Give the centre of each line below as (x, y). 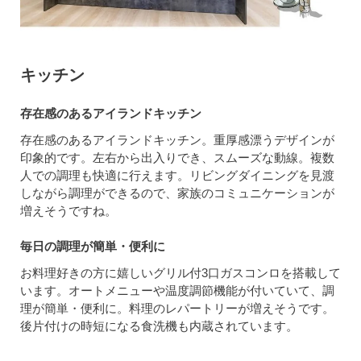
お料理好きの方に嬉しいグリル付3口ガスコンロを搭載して (180, 273)
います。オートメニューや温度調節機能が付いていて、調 (177, 291)
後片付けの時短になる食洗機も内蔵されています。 (159, 326)
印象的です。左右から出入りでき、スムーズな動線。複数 (177, 158)
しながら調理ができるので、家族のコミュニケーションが (177, 193)
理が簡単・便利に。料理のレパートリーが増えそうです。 (177, 309)
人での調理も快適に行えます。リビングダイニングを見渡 (177, 176)
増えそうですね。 (68, 211)
